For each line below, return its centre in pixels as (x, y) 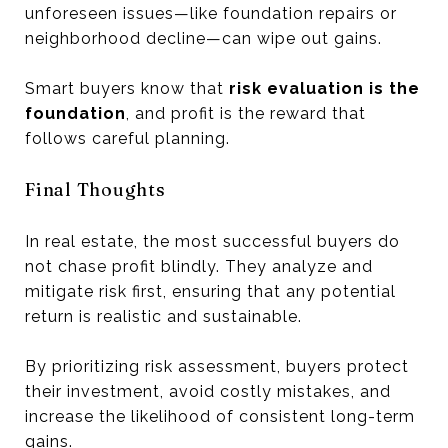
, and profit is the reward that (246, 113)
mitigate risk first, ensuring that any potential (210, 291)
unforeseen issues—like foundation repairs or (211, 13)
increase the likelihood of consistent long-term (220, 416)
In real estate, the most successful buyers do (212, 241)
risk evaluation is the (324, 88)
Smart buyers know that (127, 88)
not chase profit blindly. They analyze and (199, 266)
